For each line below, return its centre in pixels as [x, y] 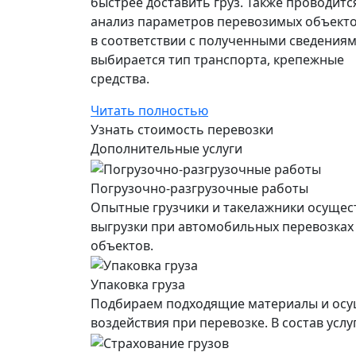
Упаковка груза [138, 285]
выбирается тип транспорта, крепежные [217, 59]
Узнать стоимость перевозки [182, 129]
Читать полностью [149, 110]
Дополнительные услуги [166, 148]
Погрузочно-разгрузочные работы [199, 188]
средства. [120, 78]
